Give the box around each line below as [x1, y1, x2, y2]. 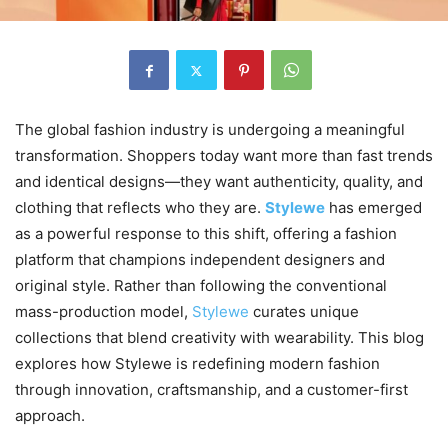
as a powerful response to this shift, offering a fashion [15, 224, 397, 244]
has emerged [329, 198, 422, 218]
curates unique [253, 302, 359, 322]
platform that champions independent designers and [15, 250, 385, 270]
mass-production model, [15, 302, 192, 322]
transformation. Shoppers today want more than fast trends [15, 146, 433, 166]
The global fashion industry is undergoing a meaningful [15, 120, 405, 140]
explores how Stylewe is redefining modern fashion [15, 354, 380, 374]
